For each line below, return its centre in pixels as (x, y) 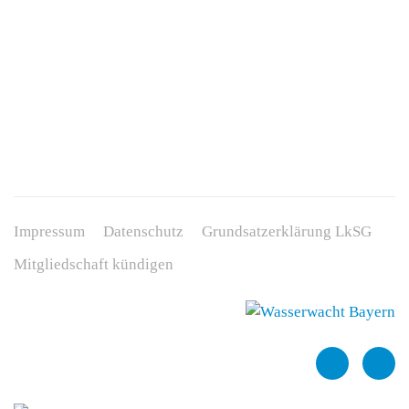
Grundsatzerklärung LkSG (287, 231)
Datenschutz (143, 231)
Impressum (49, 231)
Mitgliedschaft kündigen (94, 264)
